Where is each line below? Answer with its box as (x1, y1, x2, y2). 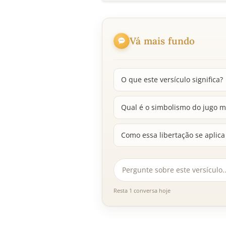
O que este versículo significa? (121, 75, 223, 85)
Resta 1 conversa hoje (114, 187, 171, 195)
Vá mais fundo (130, 34, 195, 47)
